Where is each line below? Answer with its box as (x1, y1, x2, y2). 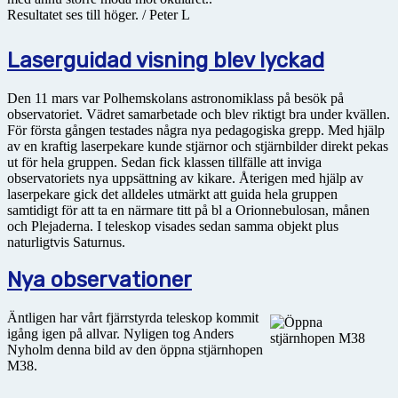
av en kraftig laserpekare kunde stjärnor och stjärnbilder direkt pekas (7, 138, 388, 154)
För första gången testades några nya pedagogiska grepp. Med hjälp (7, 122, 385, 138)
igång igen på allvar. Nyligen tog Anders (7, 326, 234, 342)
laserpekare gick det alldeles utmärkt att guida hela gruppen (7, 186, 338, 202)
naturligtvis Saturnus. (7, 234, 125, 250)
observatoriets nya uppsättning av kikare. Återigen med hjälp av (7, 170, 363, 186)
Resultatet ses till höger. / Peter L (7, 6, 190, 22)
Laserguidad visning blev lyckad (7, 47, 324, 73)
